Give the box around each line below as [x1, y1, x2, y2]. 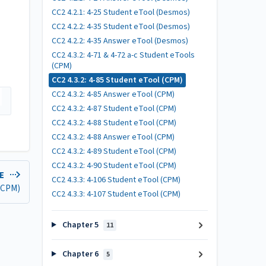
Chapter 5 [60, 219, 100, 231]
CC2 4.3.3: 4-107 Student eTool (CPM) [52, 188, 180, 200]
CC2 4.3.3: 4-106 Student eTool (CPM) [52, 174, 180, 186]
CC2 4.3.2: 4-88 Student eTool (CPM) [52, 117, 176, 129]
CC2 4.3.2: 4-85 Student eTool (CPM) [52, 74, 183, 86]
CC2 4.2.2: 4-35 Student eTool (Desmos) [52, 21, 190, 33]
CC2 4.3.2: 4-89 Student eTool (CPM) [52, 145, 176, 157]
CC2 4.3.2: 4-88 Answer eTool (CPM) [52, 131, 175, 143]
